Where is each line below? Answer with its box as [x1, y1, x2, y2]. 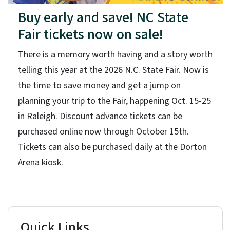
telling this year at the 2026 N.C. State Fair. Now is [17, 64, 209, 77]
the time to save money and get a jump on [17, 79, 181, 92]
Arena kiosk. [17, 156, 63, 169]
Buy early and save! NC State [17, 7, 188, 28]
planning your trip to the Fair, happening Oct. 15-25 [17, 94, 211, 108]
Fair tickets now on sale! [17, 24, 163, 45]
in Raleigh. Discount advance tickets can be [17, 110, 182, 123]
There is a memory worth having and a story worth [17, 48, 213, 62]
